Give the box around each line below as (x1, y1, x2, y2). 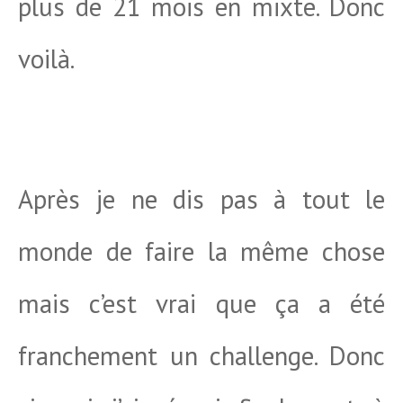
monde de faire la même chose (18, 234, 385, 268)
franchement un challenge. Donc (18, 338, 385, 372)
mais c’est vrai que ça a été (18, 286, 385, 320)
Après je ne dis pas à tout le (18, 182, 385, 216)
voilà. (18, 41, 75, 76)
